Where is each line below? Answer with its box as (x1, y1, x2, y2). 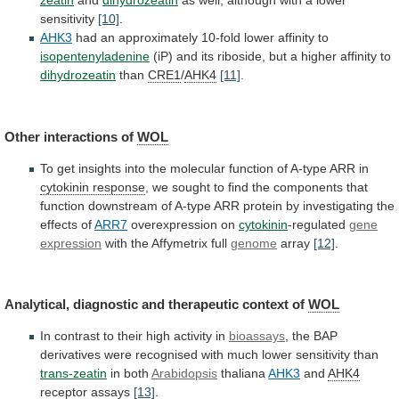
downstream (88, 198, 158, 213)
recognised (135, 347, 198, 362)
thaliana (217, 366, 268, 381)
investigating (303, 198, 373, 213)
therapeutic (168, 297, 239, 313)
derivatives (40, 347, 101, 362)
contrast (54, 329, 100, 344)
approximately (118, 30, 198, 45)
